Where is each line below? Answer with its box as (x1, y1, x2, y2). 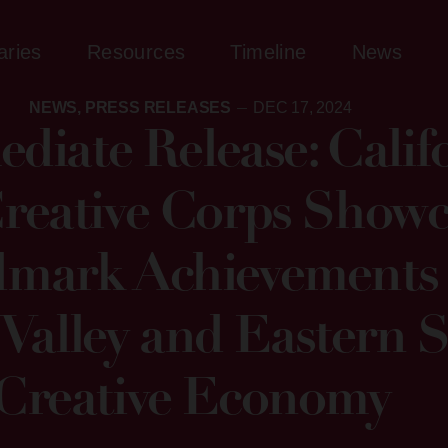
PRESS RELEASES (84, 99, 232, 117)
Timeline (230, 40, 307, 63)
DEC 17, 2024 (253, 99, 352, 117)
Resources (86, 40, 186, 63)
